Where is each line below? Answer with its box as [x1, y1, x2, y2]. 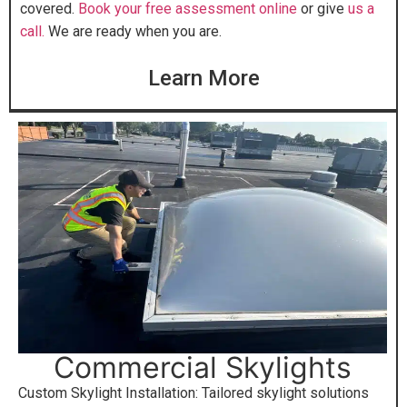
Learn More [147, 65, 260, 91]
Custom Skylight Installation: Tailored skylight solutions [18, 383, 369, 402]
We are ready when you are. [45, 23, 225, 41]
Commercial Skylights [54, 349, 352, 385]
